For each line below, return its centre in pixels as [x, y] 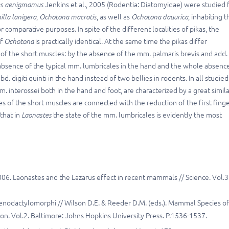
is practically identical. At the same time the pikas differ [120, 42]
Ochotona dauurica [160, 17]
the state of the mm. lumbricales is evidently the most [137, 115]
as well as [116, 17]
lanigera [24, 17]
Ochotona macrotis [68, 17]
